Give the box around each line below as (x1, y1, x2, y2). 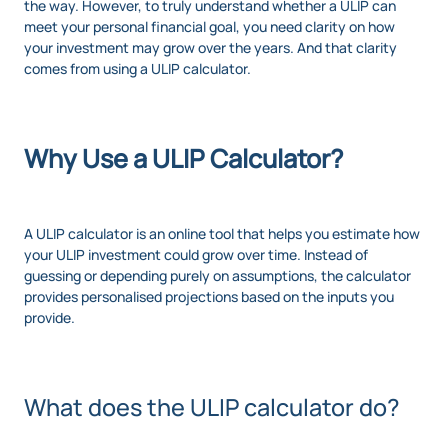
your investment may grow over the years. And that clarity (24, 37, 397, 57)
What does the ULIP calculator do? (24, 390, 400, 423)
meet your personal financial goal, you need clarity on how (24, 16, 395, 36)
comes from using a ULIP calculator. (24, 58, 251, 78)
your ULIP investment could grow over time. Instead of (24, 244, 368, 264)
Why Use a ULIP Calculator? (24, 140, 343, 176)
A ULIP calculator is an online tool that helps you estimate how (24, 223, 420, 243)
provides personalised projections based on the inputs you (24, 286, 394, 306)
